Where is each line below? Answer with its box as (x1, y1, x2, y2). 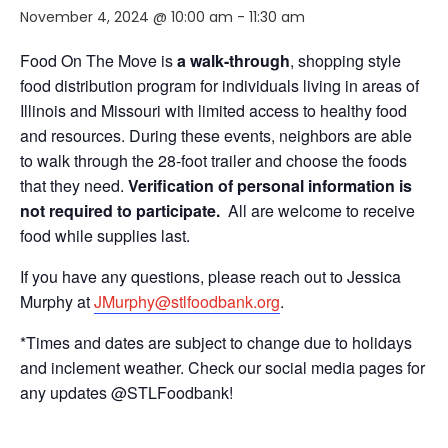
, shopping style (290, 48, 401, 72)
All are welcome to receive (224, 198, 415, 222)
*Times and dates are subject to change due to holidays (20, 330, 412, 354)
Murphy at (20, 289, 94, 313)
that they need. (20, 173, 128, 197)
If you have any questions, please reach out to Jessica (20, 264, 401, 288)
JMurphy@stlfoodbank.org (94, 289, 280, 313)
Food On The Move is (20, 48, 177, 72)
